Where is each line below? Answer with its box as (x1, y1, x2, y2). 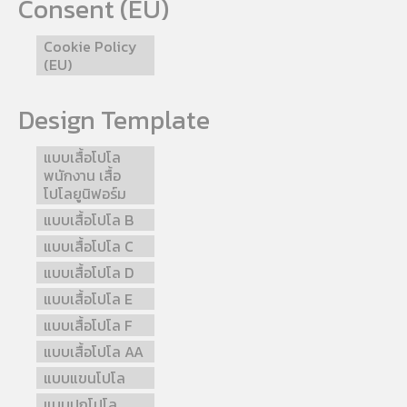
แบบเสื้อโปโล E (44, 288, 133, 311)
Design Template (18, 101, 210, 140)
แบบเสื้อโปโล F (44, 314, 132, 337)
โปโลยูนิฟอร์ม (44, 183, 126, 205)
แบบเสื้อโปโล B (44, 209, 134, 232)
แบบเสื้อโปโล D (44, 262, 134, 284)
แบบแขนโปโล (44, 367, 125, 390)
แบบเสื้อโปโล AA (44, 341, 144, 363)
